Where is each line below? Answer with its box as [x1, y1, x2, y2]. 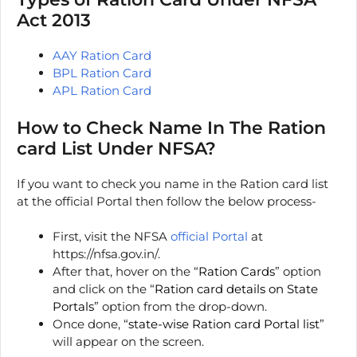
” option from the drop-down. [94, 299, 267, 315]
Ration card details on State [155, 281, 318, 297]
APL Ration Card [53, 83, 151, 99]
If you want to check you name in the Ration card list [17, 175, 328, 191]
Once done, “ [53, 316, 128, 332]
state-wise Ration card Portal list [128, 316, 320, 332]
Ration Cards [198, 264, 275, 280]
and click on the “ [53, 281, 155, 297]
